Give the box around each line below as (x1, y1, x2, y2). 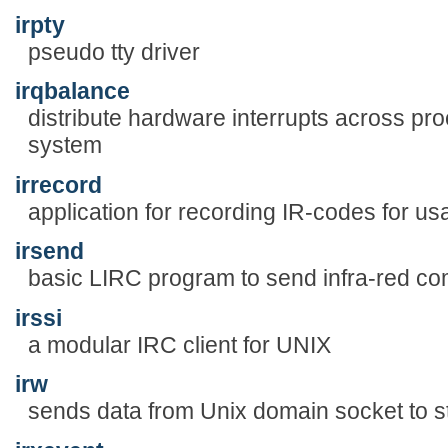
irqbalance (15, 78, 130, 105)
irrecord (15, 171, 102, 198)
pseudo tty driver (27, 38, 200, 65)
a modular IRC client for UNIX (27, 331, 331, 358)
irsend (15, 238, 84, 265)
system (27, 132, 102, 159)
